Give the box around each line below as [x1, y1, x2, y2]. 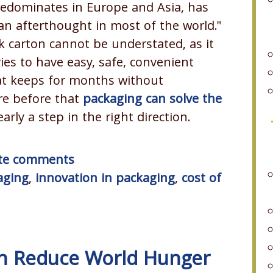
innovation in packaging [35, 169, 175, 191]
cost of [182, 169, 221, 191]
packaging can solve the [83, 90, 222, 112]
